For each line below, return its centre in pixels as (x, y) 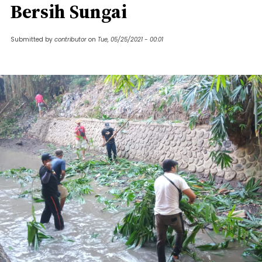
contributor (70, 39)
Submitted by (32, 39)
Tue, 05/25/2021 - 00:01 (130, 39)
